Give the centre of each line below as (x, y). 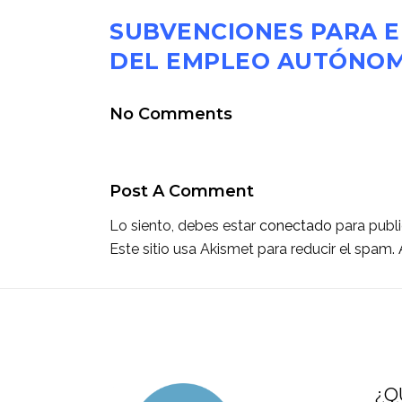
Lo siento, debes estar (184, 226)
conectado (296, 226)
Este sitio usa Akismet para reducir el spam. (254, 249)
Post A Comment (182, 192)
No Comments (171, 114)
